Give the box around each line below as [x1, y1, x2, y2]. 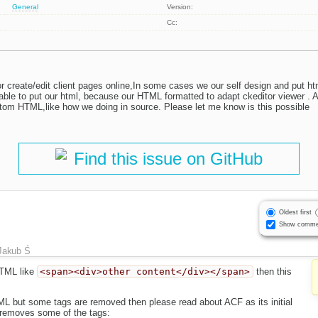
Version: [167, 3, 194, 11]
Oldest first [278, 208, 312, 216]
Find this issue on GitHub [74, 149, 263, 169]
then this [253, 266, 292, 278]
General [12, 3, 39, 11]
